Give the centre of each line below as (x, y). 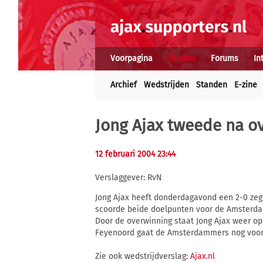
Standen (212, 85)
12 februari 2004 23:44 (135, 154)
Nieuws (182, 58)
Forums (225, 58)
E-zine (246, 85)
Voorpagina (131, 58)
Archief (124, 85)
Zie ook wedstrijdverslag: (143, 257)
